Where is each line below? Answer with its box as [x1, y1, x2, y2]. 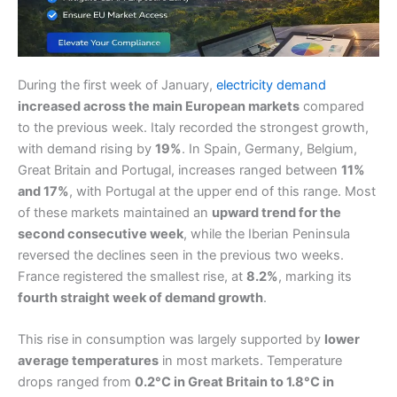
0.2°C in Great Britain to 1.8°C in [135, 374, 334, 391]
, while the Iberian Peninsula [183, 225, 350, 242]
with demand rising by [18, 140, 155, 157]
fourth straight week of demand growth [18, 289, 263, 306]
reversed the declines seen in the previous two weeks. [18, 246, 344, 263]
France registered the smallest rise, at [18, 268, 246, 284]
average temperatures [18, 353, 159, 370]
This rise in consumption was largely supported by [18, 331, 324, 348]
